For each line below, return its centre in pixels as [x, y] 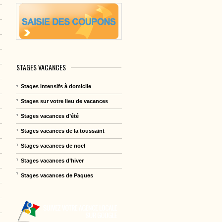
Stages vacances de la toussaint [63, 131]
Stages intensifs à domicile [56, 86]
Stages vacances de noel [53, 145]
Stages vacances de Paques [57, 175]
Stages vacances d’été [50, 116]
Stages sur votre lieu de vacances [65, 101]
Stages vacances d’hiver [53, 160]
